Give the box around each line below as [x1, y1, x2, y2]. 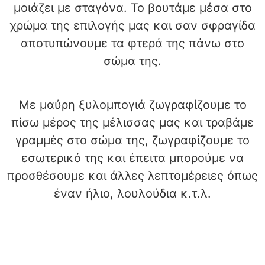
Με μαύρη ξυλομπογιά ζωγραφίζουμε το [18, 98, 247, 112]
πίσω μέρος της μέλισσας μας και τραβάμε [11, 115, 254, 130]
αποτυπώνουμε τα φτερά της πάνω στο [21, 35, 244, 50]
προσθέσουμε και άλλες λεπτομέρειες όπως [7, 169, 258, 183]
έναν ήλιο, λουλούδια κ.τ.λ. [54, 186, 211, 201]
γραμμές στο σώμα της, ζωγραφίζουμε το [15, 133, 250, 148]
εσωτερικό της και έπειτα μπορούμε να [21, 151, 244, 166]
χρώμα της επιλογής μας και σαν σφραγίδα [9, 18, 256, 33]
